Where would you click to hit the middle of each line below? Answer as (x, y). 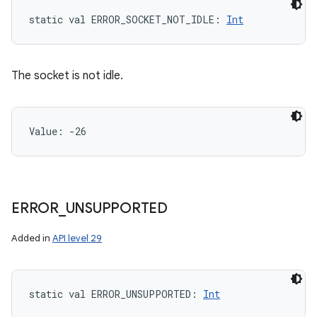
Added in (32, 238)
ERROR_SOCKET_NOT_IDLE (153, 19)
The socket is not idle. (67, 76)
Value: (49, 131)
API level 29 (77, 238)
